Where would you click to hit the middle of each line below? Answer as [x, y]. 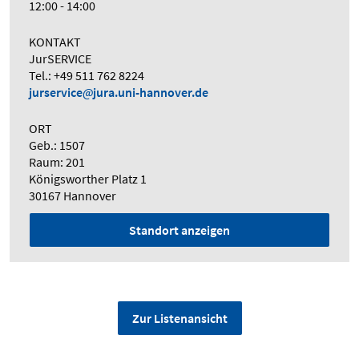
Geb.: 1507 [57, 145]
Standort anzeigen [179, 230]
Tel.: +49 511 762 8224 [87, 76]
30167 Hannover [73, 196]
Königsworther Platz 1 [88, 179]
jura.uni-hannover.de [151, 93]
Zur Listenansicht [179, 319]
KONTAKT [55, 42]
